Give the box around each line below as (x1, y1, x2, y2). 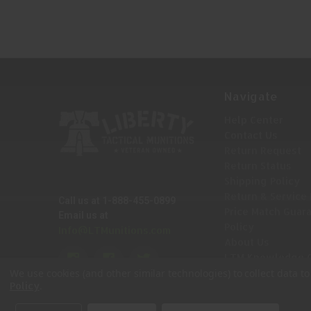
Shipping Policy (224, 174, 301, 187)
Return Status (224, 159, 292, 171)
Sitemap (224, 266, 264, 278)
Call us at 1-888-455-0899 (58, 194, 176, 206)
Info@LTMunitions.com (58, 224, 171, 236)
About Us (224, 235, 270, 248)
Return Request (224, 144, 302, 156)
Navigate (224, 88, 278, 103)
